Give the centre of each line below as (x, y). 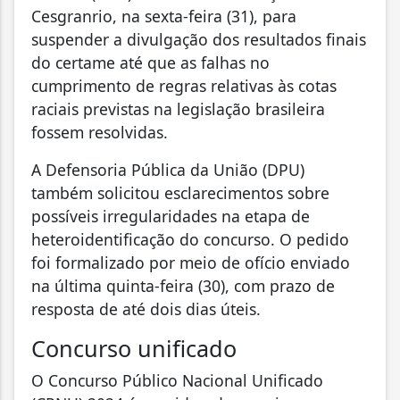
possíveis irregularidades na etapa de (171, 216)
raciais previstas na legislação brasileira (178, 108)
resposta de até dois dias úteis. (146, 308)
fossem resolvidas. (100, 132)
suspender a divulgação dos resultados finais (199, 39)
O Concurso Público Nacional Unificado (177, 380)
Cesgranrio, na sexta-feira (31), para (164, 16)
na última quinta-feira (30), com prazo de (183, 285)
